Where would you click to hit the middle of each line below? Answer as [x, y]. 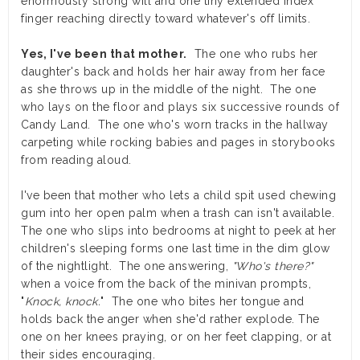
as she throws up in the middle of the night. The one [169, 90]
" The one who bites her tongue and [202, 302]
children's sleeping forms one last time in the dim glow [176, 249]
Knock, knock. [62, 302]
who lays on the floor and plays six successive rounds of [180, 107]
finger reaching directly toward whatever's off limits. [166, 19]
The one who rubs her [252, 54]
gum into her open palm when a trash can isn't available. [180, 213]
